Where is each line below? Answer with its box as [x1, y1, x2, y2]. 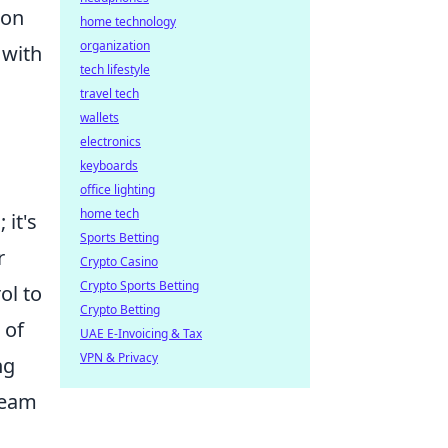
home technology [80, 13, 176, 30]
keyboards [80, 157, 138, 174]
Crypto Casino [80, 253, 158, 270]
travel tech [80, 85, 139, 102]
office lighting [80, 181, 155, 198]
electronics [80, 133, 141, 150]
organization [80, 37, 150, 54]
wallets [80, 109, 119, 126]
